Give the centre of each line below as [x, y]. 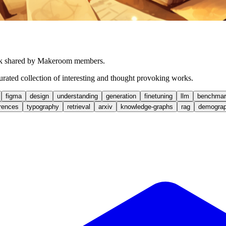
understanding [77, 96]
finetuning [158, 96]
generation [121, 96]
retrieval [79, 106]
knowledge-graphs [147, 106]
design [39, 96]
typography [43, 106]
